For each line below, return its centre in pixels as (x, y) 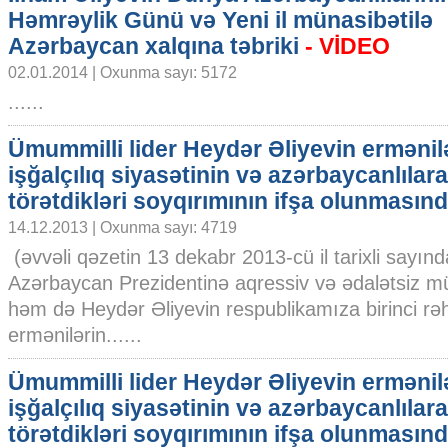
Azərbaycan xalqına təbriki (153, 46)
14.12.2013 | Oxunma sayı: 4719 (122, 227)
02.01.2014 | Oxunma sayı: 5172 (122, 72)
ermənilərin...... (75, 335)
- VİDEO (344, 46)
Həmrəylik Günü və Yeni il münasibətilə (220, 20)
